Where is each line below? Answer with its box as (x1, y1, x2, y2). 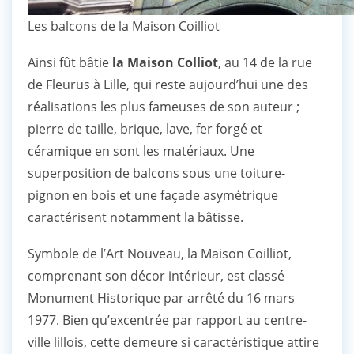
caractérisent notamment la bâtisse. (28, 208, 243, 226)
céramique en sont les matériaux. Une (28, 141, 254, 160)
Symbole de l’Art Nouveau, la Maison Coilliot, (28, 244, 292, 262)
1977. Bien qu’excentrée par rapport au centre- (28, 311, 307, 329)
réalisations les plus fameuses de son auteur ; (28, 97, 299, 115)
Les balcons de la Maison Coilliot (28, 17, 220, 35)
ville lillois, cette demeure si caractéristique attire (28, 333, 319, 351)
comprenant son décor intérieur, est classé (28, 266, 284, 284)
